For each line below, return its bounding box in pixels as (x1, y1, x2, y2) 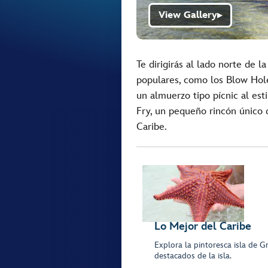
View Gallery (159, 10, 217, 21)
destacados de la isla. (154, 251, 232, 261)
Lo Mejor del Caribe (154, 220, 251, 233)
